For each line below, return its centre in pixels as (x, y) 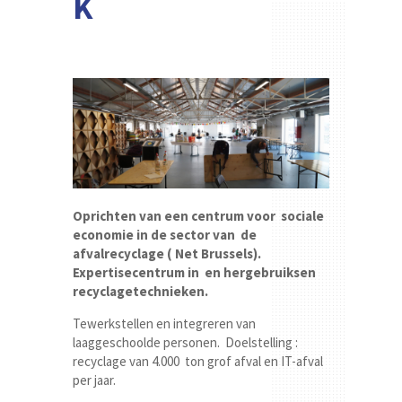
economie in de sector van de (164, 235)
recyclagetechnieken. (141, 292)
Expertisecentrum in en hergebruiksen (195, 273)
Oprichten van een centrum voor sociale (198, 216)
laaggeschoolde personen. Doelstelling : (185, 343)
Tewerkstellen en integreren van (165, 324)
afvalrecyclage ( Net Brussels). (166, 254)
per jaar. (94, 380)
